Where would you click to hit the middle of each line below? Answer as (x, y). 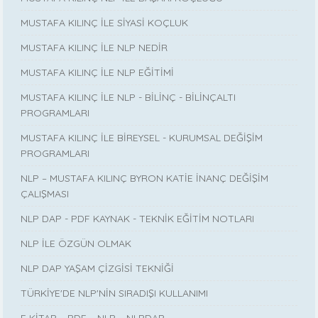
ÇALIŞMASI (45, 193)
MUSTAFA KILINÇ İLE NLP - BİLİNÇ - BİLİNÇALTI (128, 97)
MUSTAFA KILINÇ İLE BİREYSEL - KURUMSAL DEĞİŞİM (142, 137)
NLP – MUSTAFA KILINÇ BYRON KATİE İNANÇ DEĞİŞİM (145, 178)
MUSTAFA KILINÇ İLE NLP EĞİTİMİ (98, 72)
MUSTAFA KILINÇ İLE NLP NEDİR (94, 47)
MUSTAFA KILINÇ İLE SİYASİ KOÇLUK (105, 22)
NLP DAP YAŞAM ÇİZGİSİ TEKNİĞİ (98, 268)
